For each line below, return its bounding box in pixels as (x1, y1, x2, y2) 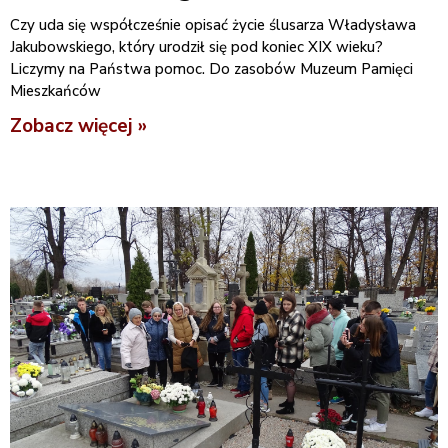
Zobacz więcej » (10, 112, 147, 139)
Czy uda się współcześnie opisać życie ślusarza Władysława (10, 14, 416, 35)
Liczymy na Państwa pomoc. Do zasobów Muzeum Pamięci (10, 58, 413, 79)
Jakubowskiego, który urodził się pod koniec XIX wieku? (10, 36, 383, 57)
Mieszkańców (10, 80, 101, 101)
